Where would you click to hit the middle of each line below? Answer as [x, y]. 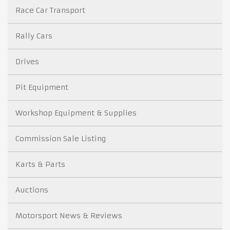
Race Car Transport [50, 10]
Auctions [32, 190]
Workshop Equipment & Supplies [76, 113]
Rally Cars [34, 36]
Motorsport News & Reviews [69, 215]
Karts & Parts [40, 164]
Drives [27, 61]
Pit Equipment [42, 87]
